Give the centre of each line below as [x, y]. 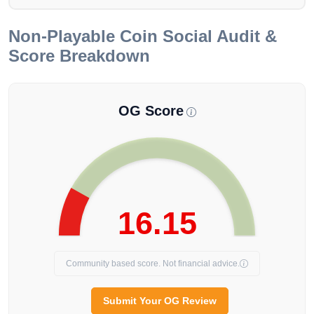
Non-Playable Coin [83, 36]
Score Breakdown [79, 56]
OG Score [151, 111]
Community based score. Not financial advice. [153, 264]
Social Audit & [217, 36]
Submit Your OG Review [160, 301]
